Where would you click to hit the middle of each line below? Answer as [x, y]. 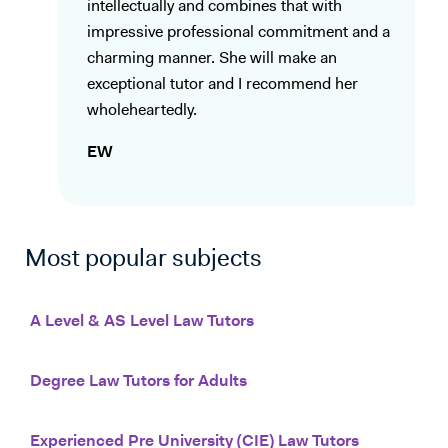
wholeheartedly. [142, 111]
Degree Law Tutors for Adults [138, 382]
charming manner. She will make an [212, 59]
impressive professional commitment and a [238, 33]
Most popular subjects [143, 260]
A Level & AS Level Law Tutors [142, 322]
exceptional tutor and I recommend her [222, 85]
